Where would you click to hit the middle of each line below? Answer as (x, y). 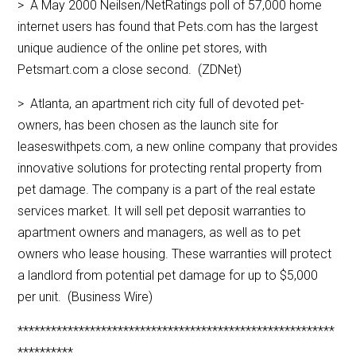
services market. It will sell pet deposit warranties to (162, 211)
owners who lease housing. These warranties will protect (175, 254)
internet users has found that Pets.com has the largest (168, 27)
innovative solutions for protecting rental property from (170, 168)
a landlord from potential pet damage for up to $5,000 (168, 276)
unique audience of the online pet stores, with (143, 48)
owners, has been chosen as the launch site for (148, 126)
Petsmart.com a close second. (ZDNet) (130, 70)
